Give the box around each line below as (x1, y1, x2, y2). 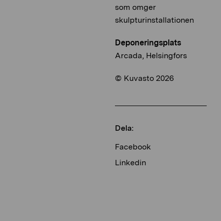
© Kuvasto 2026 (115, 74, 174, 83)
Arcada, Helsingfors (115, 51, 187, 61)
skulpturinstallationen (115, 15, 194, 25)
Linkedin (115, 158, 146, 168)
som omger (115, 2, 156, 12)
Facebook (115, 142, 151, 152)
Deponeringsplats (115, 38, 181, 48)
